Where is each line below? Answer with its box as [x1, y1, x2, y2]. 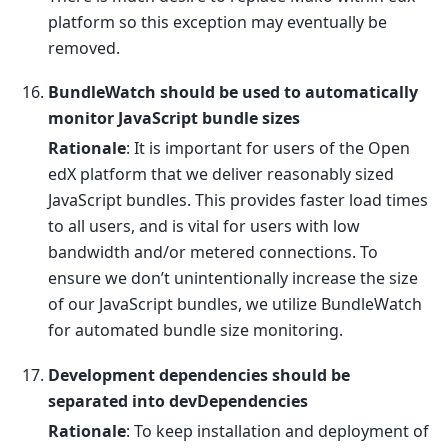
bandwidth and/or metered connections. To [48, 241, 378, 264]
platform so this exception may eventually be [48, 11, 387, 34]
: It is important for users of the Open [126, 137, 410, 160]
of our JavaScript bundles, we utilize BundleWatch [48, 293, 422, 316]
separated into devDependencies [48, 389, 308, 412]
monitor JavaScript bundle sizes [48, 107, 300, 130]
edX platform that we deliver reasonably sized [48, 163, 394, 186]
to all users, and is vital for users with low [48, 215, 360, 238]
